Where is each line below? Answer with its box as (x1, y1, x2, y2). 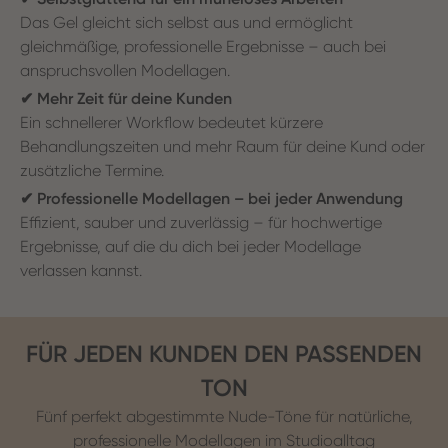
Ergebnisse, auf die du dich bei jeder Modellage (20, 236, 361, 256)
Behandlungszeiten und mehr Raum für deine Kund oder (20, 136, 425, 156)
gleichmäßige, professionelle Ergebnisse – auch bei (20, 36, 386, 56)
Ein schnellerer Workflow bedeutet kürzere (20, 112, 323, 132)
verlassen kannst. (20, 260, 142, 280)
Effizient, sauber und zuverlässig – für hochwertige (20, 212, 382, 232)
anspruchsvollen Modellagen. (20, 60, 230, 80)
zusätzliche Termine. (20, 160, 164, 180)
